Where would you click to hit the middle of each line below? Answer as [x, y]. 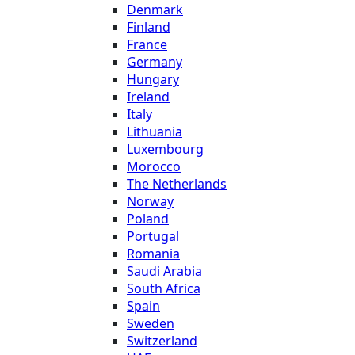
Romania [153, 253]
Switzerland [162, 340]
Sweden [151, 323]
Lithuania [155, 131]
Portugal [153, 236]
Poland [148, 218]
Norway [150, 201]
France [147, 44]
